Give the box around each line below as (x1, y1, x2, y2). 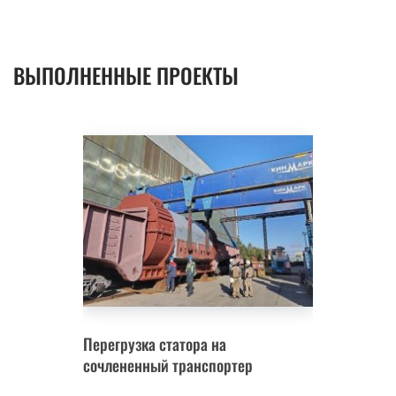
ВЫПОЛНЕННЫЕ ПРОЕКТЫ (13, 59, 239, 92)
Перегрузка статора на (83, 332, 226, 356)
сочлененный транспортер (83, 354, 253, 377)
